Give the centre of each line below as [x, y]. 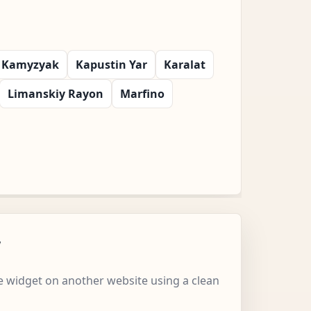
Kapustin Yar [111, 64]
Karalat [185, 64]
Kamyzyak [30, 64]
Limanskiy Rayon [56, 93]
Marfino [142, 93]
